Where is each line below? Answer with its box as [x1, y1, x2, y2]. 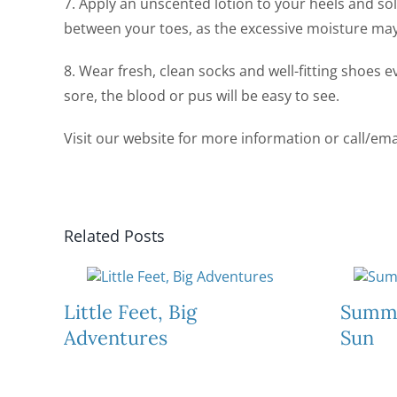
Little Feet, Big [63, 300, 197, 325]
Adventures [63, 325, 167, 351]
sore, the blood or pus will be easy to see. [63, 86, 339, 106]
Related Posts [63, 225, 165, 247]
